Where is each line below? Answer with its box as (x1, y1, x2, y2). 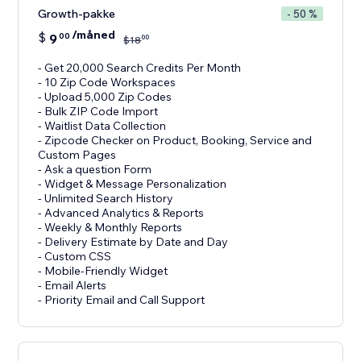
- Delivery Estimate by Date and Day (38, 234, 229, 250)
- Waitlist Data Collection (38, 118, 167, 134)
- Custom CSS (38, 249, 112, 264)
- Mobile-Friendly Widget (38, 263, 168, 279)
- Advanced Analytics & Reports (38, 205, 205, 221)
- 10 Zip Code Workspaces (38, 75, 176, 90)
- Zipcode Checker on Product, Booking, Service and (38, 133, 313, 148)
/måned (72, 27, 116, 43)
